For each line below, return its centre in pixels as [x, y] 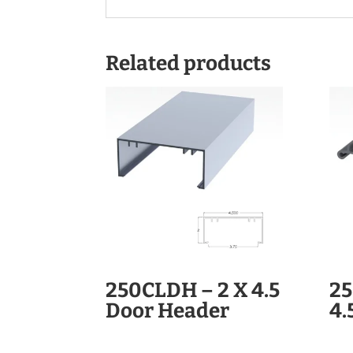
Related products [189, 63]
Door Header [168, 311]
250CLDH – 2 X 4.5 [193, 291]
